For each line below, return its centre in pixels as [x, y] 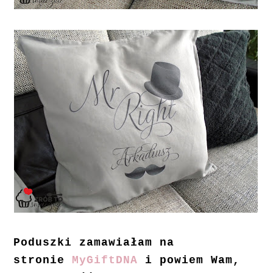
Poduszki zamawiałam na [94, 243]
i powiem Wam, [189, 261]
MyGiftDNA [105, 261]
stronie [43, 261]
